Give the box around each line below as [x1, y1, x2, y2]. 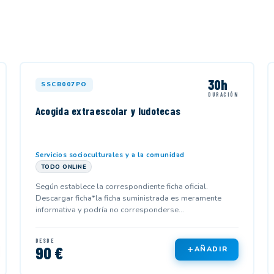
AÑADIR [194, 245, 228, 254]
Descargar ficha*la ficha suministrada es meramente [35, 192, 221, 204]
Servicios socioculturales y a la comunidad [35, 150, 185, 160]
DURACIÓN [208, 91, 239, 98]
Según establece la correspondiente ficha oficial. [35, 180, 208, 192]
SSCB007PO [41, 80, 87, 89]
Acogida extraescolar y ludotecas [35, 104, 181, 118]
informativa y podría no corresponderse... [35, 204, 184, 215]
